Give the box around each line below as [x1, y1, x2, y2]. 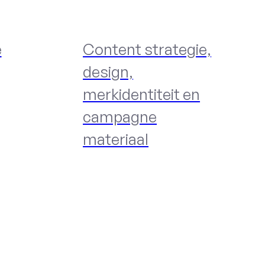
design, [83, 62, 134, 82]
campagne [83, 107, 157, 127]
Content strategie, [83, 40, 212, 59]
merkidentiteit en [83, 85, 201, 104]
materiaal [83, 130, 149, 149]
